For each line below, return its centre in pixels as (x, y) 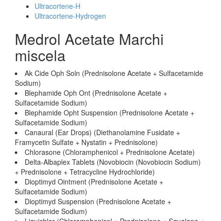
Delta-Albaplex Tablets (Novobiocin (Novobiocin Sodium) (113, 162)
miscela (40, 55)
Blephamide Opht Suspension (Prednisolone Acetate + (110, 112)
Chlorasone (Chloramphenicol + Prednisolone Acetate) (110, 152)
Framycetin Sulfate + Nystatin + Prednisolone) (86, 142)
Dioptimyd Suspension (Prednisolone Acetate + (98, 201)
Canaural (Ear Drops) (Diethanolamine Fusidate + (102, 132)
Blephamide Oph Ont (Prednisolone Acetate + (96, 93)
